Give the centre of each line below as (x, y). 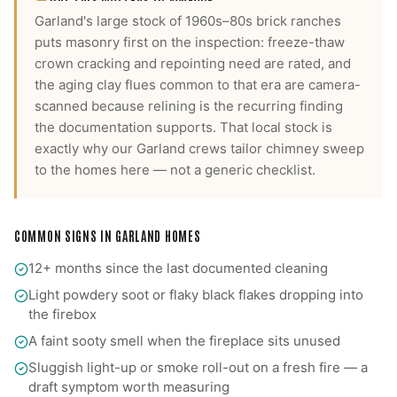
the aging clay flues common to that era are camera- (198, 85)
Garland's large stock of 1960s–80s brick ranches (188, 21)
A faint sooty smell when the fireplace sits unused (184, 341)
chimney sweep (315, 148)
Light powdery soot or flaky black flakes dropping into (196, 295)
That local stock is (274, 127)
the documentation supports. (125, 127)
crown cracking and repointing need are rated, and (193, 63)
